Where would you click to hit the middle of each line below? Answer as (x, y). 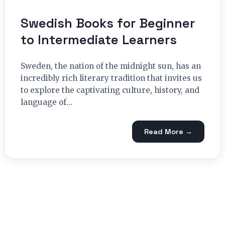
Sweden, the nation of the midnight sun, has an (111, 66)
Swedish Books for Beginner (108, 23)
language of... (46, 102)
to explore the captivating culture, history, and (110, 90)
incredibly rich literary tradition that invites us (111, 78)
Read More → (168, 131)
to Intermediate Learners (99, 40)
